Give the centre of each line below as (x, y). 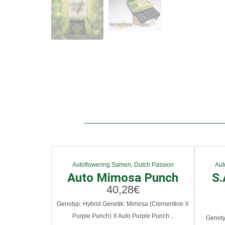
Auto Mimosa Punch (123, 178)
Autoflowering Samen (101, 165)
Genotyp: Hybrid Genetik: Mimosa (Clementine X (123, 204)
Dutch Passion (154, 165)
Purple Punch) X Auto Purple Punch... (123, 216)
